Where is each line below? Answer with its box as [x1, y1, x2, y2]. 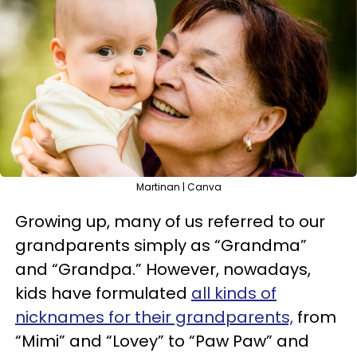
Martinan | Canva [135, 180, 222, 194]
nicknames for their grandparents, [15, 306, 293, 328]
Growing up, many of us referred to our [15, 210, 325, 233]
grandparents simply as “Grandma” [15, 234, 307, 257]
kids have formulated [15, 282, 191, 304]
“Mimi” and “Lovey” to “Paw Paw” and [15, 330, 309, 352]
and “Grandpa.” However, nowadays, [15, 258, 311, 280]
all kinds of [191, 282, 277, 304]
